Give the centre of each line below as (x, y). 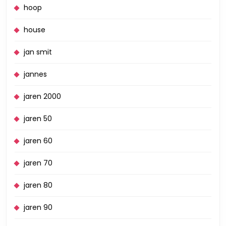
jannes (35, 74)
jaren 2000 (42, 96)
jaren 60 (38, 141)
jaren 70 (38, 163)
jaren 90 (38, 207)
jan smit (38, 52)
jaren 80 (38, 185)
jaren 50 (38, 119)
